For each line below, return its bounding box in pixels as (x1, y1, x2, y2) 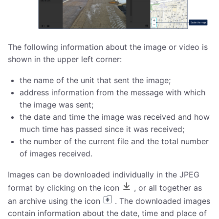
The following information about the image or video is (8, 42, 208, 52)
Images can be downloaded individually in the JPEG (8, 170, 199, 180)
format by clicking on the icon (8, 183, 122, 193)
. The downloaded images (112, 196, 210, 206)
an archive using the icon (8, 196, 103, 206)
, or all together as (131, 183, 202, 193)
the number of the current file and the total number (20, 136, 209, 147)
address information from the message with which (20, 88, 205, 98)
